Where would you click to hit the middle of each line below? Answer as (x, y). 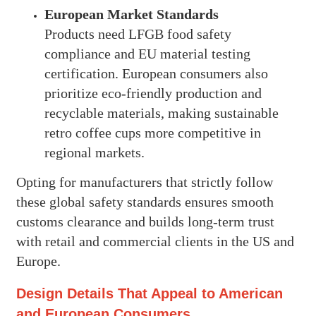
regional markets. (94, 152)
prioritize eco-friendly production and (153, 93)
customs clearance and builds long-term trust (145, 221)
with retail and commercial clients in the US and (155, 241)
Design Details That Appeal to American (149, 294)
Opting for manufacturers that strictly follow (144, 182)
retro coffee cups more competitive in (152, 132)
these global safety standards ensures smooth (145, 201)
